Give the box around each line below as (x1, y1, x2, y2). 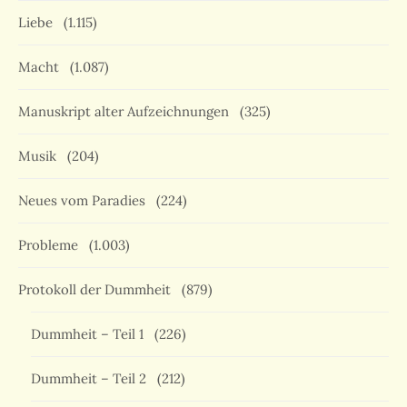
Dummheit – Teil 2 (31, 370, 154, 388)
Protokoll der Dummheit (18, 281, 178, 299)
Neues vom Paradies (18, 192, 153, 210)
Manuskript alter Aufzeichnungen (18, 103, 236, 121)
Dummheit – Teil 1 (31, 325, 151, 343)
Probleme (18, 236, 85, 254)
